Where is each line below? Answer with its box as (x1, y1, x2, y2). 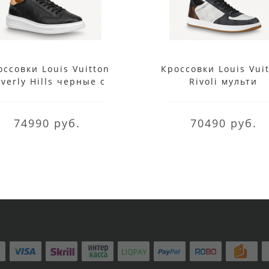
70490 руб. (190, 115, 257, 130)
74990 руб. (13, 115, 80, 130)
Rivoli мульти (189, 75, 258, 87)
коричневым (14, 88, 79, 100)
